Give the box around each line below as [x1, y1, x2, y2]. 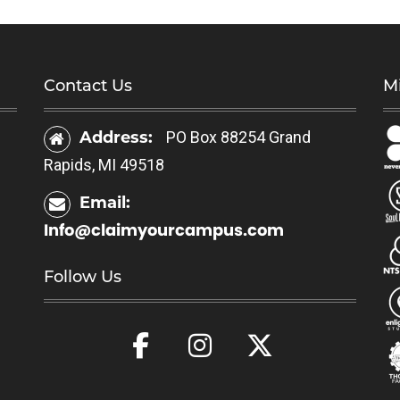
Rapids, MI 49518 [44, 155, 164, 174]
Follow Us [44, 267, 121, 287]
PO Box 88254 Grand [166, 128, 311, 146]
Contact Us [44, 76, 132, 96]
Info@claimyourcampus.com [44, 219, 284, 241]
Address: [79, 128, 157, 147]
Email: [79, 193, 130, 212]
